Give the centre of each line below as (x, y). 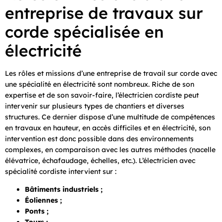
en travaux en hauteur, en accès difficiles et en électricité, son (108, 128)
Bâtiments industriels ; (64, 190)
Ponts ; (37, 211)
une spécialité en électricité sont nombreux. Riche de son (100, 84)
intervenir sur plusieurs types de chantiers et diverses (95, 106)
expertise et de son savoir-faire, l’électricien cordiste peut (102, 95)
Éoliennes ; (43, 200)
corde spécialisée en (84, 31)
